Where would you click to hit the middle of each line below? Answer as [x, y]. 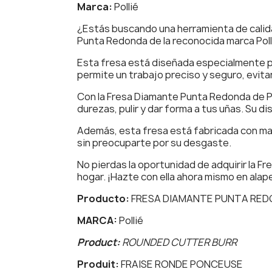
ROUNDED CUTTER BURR [179, 243]
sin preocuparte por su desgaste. [154, 143]
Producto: [104, 199]
